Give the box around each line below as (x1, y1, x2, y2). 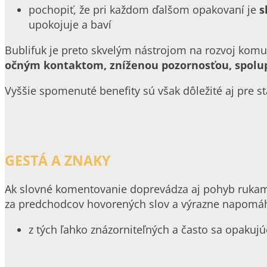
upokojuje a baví (29, 17, 111, 32)
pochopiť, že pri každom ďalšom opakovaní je (29, 2, 259, 17)
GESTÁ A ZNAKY (5, 151, 110, 170)
